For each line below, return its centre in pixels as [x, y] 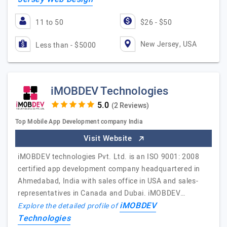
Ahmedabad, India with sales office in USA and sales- [108, 181]
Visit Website [109, 138]
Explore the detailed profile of [69, 206]
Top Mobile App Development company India [79, 122]
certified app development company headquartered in [109, 169]
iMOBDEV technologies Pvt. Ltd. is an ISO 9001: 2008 [109, 157]
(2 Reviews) [130, 106]
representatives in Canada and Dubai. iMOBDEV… [102, 193]
